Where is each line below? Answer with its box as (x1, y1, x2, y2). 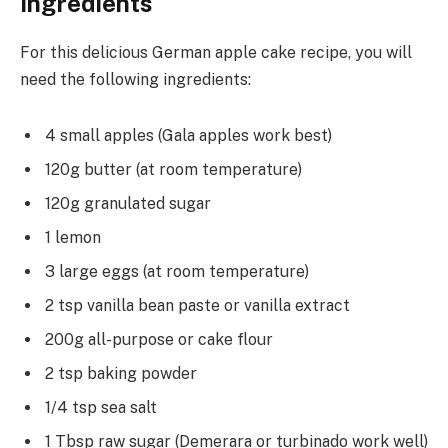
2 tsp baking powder (45, 363, 197, 383)
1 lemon (45, 227, 101, 247)
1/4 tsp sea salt (45, 397, 157, 417)
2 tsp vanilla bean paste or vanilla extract (45, 295, 350, 315)
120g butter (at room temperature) (45, 159, 302, 179)
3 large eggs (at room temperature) (45, 261, 309, 281)
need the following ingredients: (20, 70, 251, 90)
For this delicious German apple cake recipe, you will (20, 43, 412, 63)
